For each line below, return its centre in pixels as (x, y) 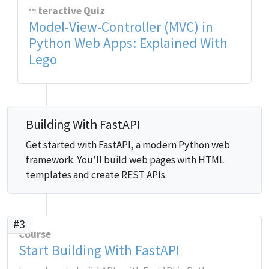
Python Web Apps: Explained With (128, 43)
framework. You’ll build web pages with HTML (125, 160)
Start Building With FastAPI (99, 250)
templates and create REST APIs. (96, 175)
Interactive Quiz (67, 11)
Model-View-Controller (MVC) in (121, 27)
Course (35, 234)
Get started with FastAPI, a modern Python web (128, 145)
